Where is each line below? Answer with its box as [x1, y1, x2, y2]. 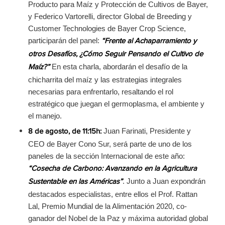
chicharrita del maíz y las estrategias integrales [28, 75, 182, 84]
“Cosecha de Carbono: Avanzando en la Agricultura [28, 165, 197, 173]
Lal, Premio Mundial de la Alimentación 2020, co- [28, 201, 187, 210]
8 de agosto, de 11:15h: [28, 128, 103, 136]
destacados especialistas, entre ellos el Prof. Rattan [28, 189, 197, 198]
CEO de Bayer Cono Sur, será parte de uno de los [28, 139, 192, 148]
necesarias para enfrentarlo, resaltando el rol [28, 87, 173, 96]
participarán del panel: [28, 36, 101, 45]
